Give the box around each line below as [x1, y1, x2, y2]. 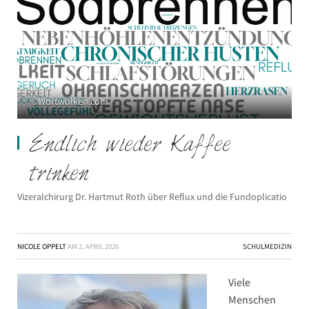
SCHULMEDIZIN [243, 241, 292, 252]
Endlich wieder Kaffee [30, 130, 231, 162]
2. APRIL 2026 [79, 241, 119, 252]
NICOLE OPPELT [17, 241, 66, 252]
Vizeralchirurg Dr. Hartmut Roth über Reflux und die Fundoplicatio [17, 190, 287, 203]
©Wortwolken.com [31, 95, 108, 108]
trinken [30, 159, 89, 191]
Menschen [228, 292, 276, 307]
